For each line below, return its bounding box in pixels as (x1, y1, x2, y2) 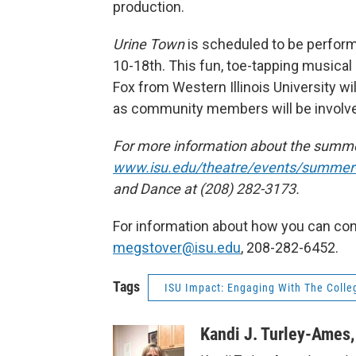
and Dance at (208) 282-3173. (113, 180, 300, 197)
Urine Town (113, 35, 184, 52)
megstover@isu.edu (113, 238, 241, 256)
